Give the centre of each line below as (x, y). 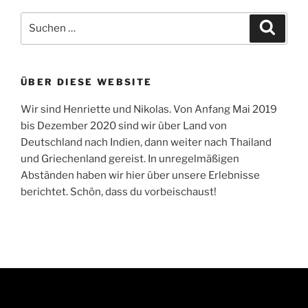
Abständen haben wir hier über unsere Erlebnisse (140, 176)
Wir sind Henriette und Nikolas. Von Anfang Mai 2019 (149, 110)
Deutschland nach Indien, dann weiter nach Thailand (146, 143)
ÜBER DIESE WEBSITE (87, 81)
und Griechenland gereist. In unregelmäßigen (130, 159)
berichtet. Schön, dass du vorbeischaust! (119, 192)
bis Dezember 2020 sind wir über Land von (124, 126)
